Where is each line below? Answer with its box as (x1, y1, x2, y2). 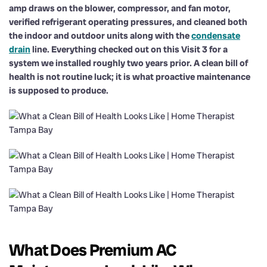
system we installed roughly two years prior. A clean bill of (9, 57, 248, 69)
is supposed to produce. (9, 84, 108, 97)
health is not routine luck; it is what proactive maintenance (9, 70, 250, 83)
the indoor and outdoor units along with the (9, 29, 191, 42)
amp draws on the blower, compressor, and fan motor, (9, 2, 231, 14)
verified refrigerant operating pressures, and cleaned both (9, 15, 247, 28)
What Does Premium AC (9, 239, 176, 260)
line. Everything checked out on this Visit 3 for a (30, 43, 228, 55)
